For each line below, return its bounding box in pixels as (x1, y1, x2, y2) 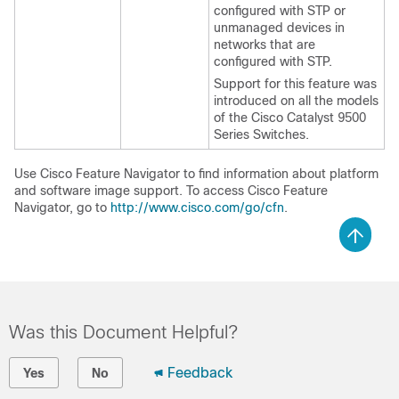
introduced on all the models (214, 93, 379, 108)
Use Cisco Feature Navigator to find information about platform (14, 166, 379, 181)
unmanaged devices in (214, 20, 345, 35)
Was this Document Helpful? (9, 322, 238, 342)
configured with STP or (214, 3, 346, 18)
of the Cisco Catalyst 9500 (214, 110, 366, 125)
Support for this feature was (214, 76, 377, 91)
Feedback (167, 364, 232, 380)
